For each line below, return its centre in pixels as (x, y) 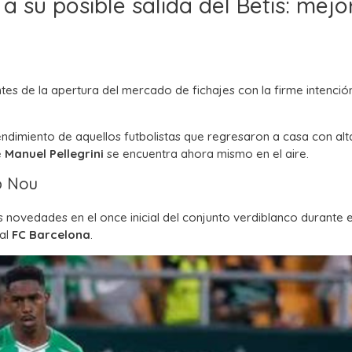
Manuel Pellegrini (54, 153)
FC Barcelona (51, 234)
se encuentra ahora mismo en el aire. (206, 153)
